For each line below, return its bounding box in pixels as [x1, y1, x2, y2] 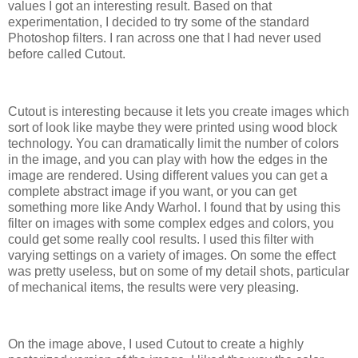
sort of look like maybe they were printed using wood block [8, 120, 337, 134]
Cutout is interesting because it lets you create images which [8, 104, 349, 118]
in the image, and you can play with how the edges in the [8, 152, 328, 166]
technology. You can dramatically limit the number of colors [8, 136, 339, 150]
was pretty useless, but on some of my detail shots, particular [8, 264, 349, 278]
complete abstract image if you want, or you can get [8, 184, 296, 198]
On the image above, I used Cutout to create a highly [8, 337, 304, 352]
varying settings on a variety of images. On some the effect [8, 248, 336, 262]
